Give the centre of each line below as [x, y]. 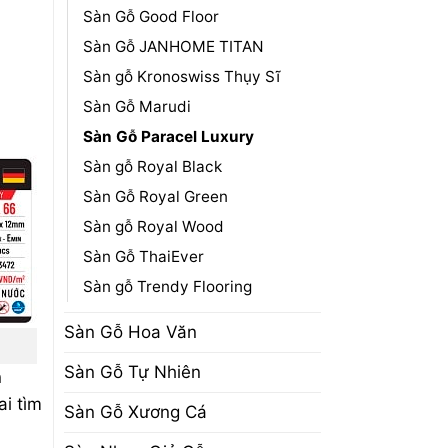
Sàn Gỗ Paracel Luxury [168, 136]
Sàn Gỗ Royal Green [155, 196]
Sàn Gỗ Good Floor [150, 16]
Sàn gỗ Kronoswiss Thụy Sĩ [181, 76]
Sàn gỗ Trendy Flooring [167, 286]
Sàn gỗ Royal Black [152, 166]
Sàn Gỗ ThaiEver [143, 256]
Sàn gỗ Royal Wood [153, 226]
